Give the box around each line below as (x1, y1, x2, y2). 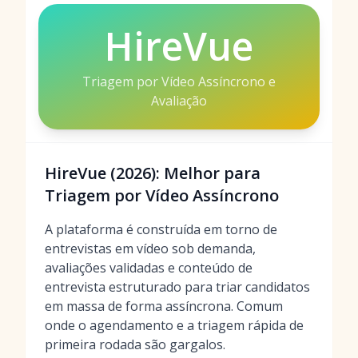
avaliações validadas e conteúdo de (45, 259, 253, 276)
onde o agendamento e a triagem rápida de (45, 316, 304, 334)
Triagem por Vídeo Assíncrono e (82, 73, 276, 90)
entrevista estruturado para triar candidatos (45, 278, 310, 296)
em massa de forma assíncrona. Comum (45, 297, 283, 315)
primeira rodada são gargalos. (45, 336, 225, 353)
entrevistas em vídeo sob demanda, (45, 240, 256, 257)
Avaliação (151, 92, 207, 109)
